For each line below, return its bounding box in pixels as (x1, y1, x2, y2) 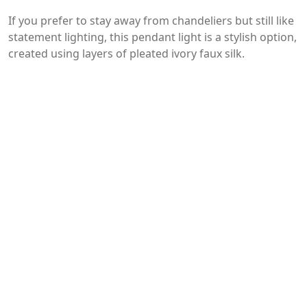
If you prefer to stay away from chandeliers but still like (8, 13, 294, 29)
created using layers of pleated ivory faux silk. (8, 46, 245, 62)
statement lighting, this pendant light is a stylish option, (8, 29, 297, 45)
